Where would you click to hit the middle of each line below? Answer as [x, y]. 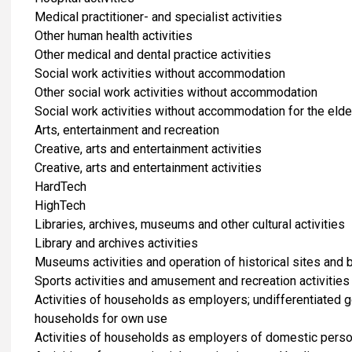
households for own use [101, 318]
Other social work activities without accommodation [176, 92]
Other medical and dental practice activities [153, 54]
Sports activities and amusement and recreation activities [192, 280]
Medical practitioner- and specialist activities [158, 16]
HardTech [60, 186]
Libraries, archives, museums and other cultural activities [190, 224]
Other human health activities [114, 35]
